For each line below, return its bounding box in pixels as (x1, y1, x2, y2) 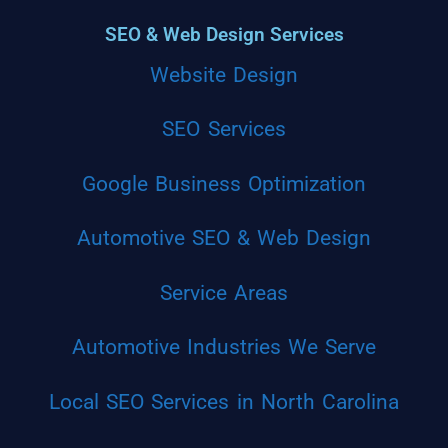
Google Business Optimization (81, 171, 367, 196)
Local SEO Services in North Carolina (49, 389, 399, 414)
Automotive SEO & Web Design (76, 226, 372, 250)
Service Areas (159, 280, 289, 305)
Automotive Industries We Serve (71, 335, 377, 359)
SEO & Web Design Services (104, 22, 344, 46)
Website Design (149, 62, 299, 87)
